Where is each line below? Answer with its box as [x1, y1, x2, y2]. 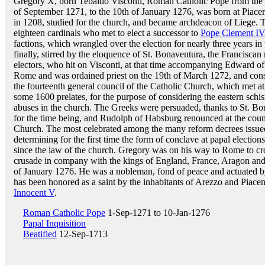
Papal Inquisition [23, 218, 86, 228]
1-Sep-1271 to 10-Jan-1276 [105, 208, 210, 218]
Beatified [23, 229, 57, 239]
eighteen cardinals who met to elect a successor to [14, 28, 201, 38]
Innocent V [14, 188, 54, 198]
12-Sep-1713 [57, 229, 108, 239]
